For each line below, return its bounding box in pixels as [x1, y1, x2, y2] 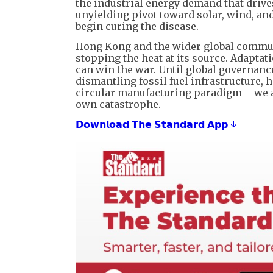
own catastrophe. [76, 98, 161, 111]
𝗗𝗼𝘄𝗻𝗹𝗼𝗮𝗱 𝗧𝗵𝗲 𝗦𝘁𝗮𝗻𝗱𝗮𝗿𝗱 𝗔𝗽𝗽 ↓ [76, 118, 236, 131]
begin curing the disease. [76, 20, 199, 33]
